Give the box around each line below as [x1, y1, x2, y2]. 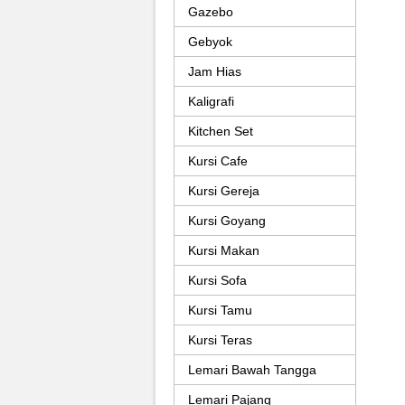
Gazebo [188, 5, 233, 19]
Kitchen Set [188, 124, 253, 138]
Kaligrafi [188, 94, 234, 108]
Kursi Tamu [188, 303, 252, 317]
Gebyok [188, 34, 232, 49]
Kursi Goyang [188, 213, 266, 228]
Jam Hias [188, 64, 241, 79]
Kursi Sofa [188, 273, 247, 287]
